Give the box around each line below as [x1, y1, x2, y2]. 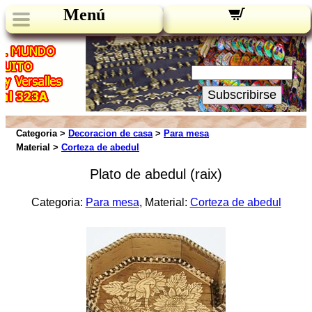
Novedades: [206, 38, 278, 49]
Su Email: [213, 52, 271, 63]
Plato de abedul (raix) [90, 166, 222, 182]
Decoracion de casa [68, 128, 153, 139]
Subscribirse [208, 88, 276, 102]
